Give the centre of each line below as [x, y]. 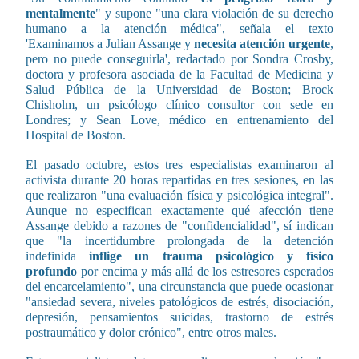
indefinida [58, 256]
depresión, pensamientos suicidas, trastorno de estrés [179, 317]
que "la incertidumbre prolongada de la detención [179, 240]
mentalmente [61, 13]
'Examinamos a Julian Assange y [110, 43]
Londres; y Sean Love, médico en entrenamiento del [179, 119]
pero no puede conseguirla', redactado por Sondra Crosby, [179, 58]
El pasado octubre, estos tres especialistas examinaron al [179, 164]
